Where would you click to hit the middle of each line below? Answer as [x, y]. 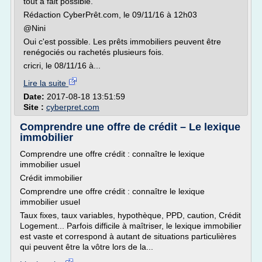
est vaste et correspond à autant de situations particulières [128, 236]
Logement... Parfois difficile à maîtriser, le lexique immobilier [131, 226]
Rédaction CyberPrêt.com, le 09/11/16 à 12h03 [110, 15]
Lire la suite [46, 83]
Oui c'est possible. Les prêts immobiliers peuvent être [122, 42]
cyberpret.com [73, 107]
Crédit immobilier [51, 178]
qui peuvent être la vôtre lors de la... [87, 247]
